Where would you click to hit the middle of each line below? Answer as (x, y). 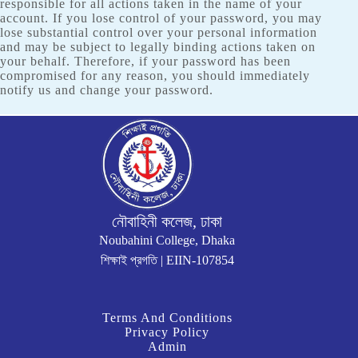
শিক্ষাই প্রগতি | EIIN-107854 (167, 260)
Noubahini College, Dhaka (167, 240)
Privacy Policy (167, 332)
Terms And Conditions (167, 317)
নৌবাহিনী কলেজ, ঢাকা (167, 221)
